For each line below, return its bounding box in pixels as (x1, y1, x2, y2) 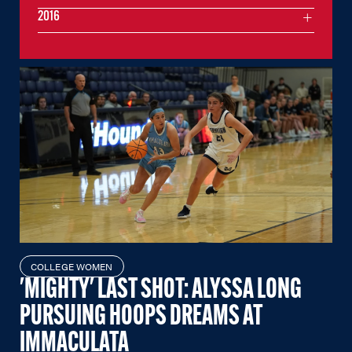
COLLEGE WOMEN (31, 258, 113, 273)
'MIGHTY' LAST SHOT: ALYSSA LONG (20, 276, 302, 305)
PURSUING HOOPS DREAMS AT (20, 302, 262, 332)
